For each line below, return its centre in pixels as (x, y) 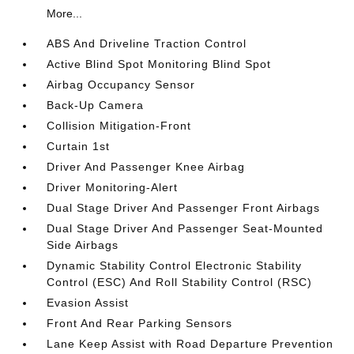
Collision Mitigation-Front (119, 126)
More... (65, 13)
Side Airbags (83, 245)
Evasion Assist (88, 303)
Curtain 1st (79, 146)
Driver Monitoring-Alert (113, 187)
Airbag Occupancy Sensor (121, 85)
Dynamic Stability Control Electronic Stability (175, 265)
